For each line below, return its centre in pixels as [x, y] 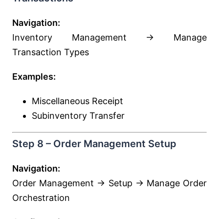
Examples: [34, 77]
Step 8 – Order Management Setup [94, 144]
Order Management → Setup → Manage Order [109, 183]
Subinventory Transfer [78, 116]
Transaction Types [51, 52]
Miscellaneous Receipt [77, 101]
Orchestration [41, 198]
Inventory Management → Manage [109, 37]
